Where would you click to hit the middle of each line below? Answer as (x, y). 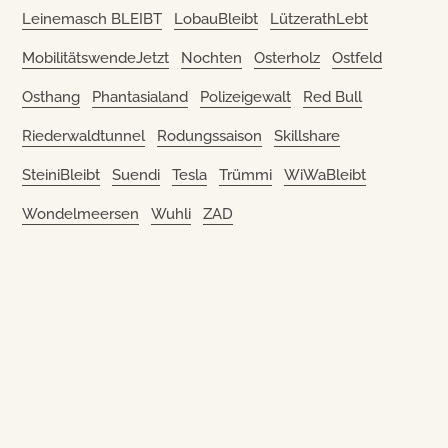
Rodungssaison (210, 135)
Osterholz (287, 57)
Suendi (136, 174)
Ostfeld (357, 57)
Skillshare (307, 135)
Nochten (212, 57)
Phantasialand (140, 96)
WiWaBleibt (325, 174)
